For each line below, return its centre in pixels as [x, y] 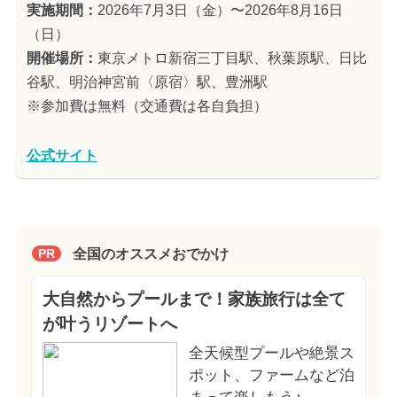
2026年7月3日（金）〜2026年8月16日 [220, 11]
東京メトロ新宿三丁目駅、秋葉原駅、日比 [232, 58]
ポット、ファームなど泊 [271, 375]
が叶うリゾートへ [109, 323]
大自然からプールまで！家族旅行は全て [194, 299]
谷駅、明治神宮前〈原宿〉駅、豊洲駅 [147, 82]
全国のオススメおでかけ [150, 253]
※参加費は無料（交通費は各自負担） [147, 106]
